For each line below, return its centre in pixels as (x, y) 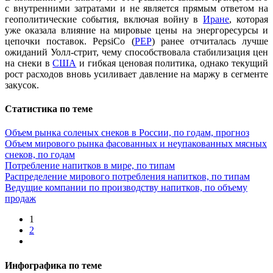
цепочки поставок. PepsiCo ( (70, 41)
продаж (20, 199)
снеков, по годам (40, 155)
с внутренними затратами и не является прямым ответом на (136, 8)
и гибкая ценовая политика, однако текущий (172, 63)
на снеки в (29, 63)
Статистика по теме (49, 109)
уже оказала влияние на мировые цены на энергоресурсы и (136, 30)
